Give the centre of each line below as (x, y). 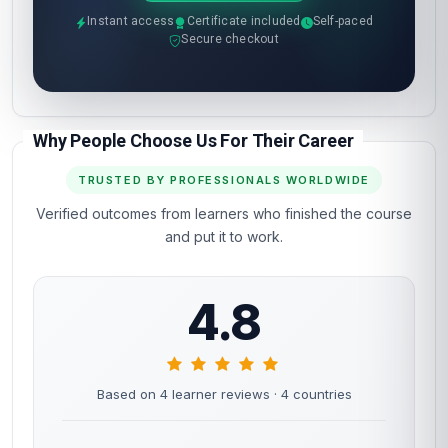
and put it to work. (224, 236)
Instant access (131, 21)
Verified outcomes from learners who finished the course (224, 213)
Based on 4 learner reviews (185, 394)
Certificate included (243, 21)
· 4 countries (312, 394)
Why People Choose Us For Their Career (193, 140)
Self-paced (343, 21)
